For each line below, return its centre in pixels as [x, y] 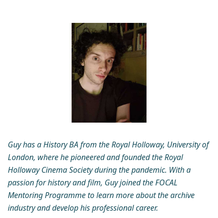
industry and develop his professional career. [83, 208]
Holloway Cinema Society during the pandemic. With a [99, 170]
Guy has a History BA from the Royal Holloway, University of [108, 145]
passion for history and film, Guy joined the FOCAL [93, 183]
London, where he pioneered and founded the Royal [95, 157]
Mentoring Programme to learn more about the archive [101, 195]
